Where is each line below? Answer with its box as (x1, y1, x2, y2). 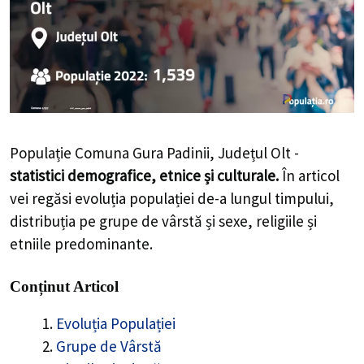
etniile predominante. (10, 233, 153, 253)
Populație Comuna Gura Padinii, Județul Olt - (10, 142, 299, 162)
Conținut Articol (10, 278, 119, 296)
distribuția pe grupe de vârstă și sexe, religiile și (10, 210, 317, 231)
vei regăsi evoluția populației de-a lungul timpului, (10, 188, 334, 208)
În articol (279, 165, 340, 185)
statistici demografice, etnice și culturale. (10, 165, 279, 185)
